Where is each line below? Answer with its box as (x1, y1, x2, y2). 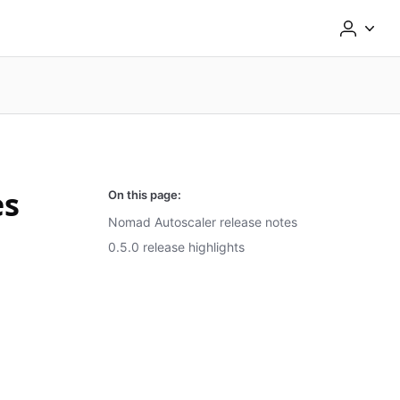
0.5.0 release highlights (108, 239, 245, 254)
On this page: (108, 187, 181, 202)
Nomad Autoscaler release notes (108, 214, 297, 229)
